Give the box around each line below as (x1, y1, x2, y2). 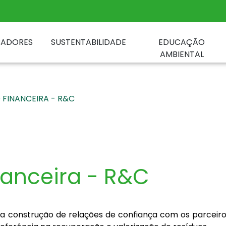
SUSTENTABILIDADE (51, 36, 127, 48)
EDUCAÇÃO (158, 36, 205, 48)
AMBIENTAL (159, 48, 204, 60)
